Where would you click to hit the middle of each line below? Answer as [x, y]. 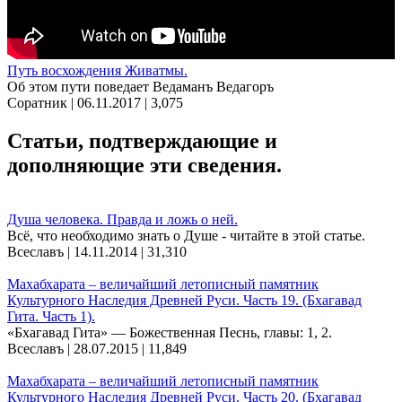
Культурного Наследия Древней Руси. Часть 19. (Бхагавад [184, 301]
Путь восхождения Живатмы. [97, 71]
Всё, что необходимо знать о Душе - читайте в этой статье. [186, 236]
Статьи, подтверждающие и [142, 141]
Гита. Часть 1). [51, 317]
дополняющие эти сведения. [144, 166]
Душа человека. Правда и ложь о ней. [122, 220]
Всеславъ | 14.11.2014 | [77, 252]
